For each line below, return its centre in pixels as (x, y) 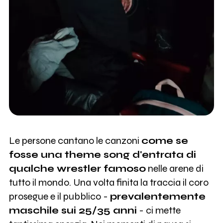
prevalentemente (158, 196)
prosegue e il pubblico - (59, 196)
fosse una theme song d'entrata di (102, 154)
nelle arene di (174, 168)
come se (165, 140)
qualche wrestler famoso (77, 168)
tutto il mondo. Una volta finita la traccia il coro (109, 182)
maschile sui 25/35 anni (73, 210)
